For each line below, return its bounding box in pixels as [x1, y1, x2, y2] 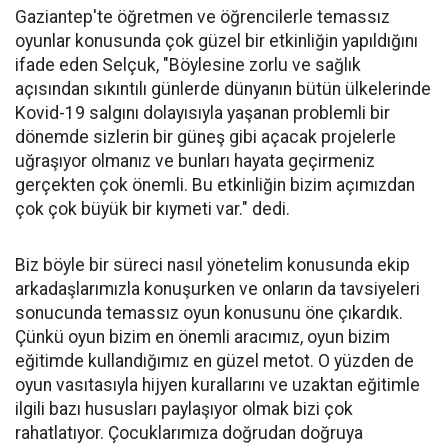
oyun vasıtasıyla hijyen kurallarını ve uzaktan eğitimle [15, 375, 420, 395]
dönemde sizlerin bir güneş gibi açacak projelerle [15, 127, 396, 147]
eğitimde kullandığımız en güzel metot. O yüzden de [15, 351, 414, 371]
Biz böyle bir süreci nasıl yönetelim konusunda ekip [15, 255, 410, 275]
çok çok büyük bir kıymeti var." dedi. [15, 199, 290, 219]
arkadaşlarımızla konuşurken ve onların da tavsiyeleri [15, 279, 420, 299]
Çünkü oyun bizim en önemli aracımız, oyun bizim [15, 327, 390, 347]
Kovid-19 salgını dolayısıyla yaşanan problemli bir [15, 103, 390, 123]
